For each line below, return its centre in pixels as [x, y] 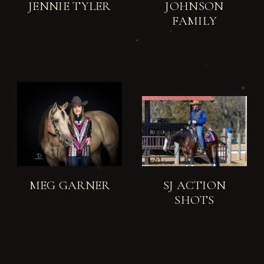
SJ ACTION [194, 185]
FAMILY [194, 21]
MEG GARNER [70, 185]
